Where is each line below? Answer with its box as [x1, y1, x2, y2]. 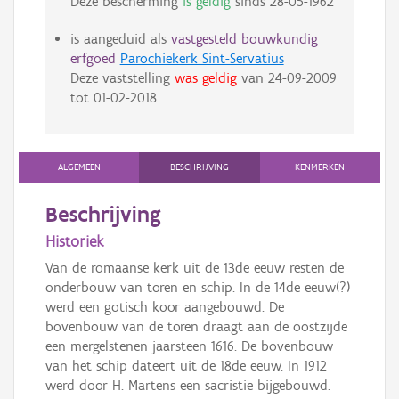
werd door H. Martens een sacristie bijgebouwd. [45, 377, 330, 395]
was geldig [174, 69, 237, 87]
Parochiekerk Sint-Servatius [119, 50, 284, 68]
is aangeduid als [69, 30, 171, 48]
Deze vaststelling [69, 69, 175, 87]
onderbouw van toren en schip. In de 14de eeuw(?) [45, 279, 350, 297]
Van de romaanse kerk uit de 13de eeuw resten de [45, 259, 344, 277]
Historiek [45, 232, 103, 252]
